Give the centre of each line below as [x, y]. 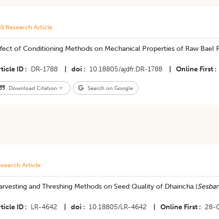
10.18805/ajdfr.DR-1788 [126, 69]
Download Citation [33, 88]
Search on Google [109, 88]
